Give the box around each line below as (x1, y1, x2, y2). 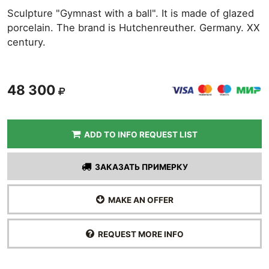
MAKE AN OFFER (104, 195, 174, 205)
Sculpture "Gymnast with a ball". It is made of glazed (7, 7, 254, 19)
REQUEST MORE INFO (94, 229, 184, 239)
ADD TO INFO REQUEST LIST (80, 130, 198, 139)
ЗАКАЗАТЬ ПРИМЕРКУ (91, 162, 188, 172)
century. (7, 36, 46, 48)
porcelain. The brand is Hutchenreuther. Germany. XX (7, 22, 260, 34)
